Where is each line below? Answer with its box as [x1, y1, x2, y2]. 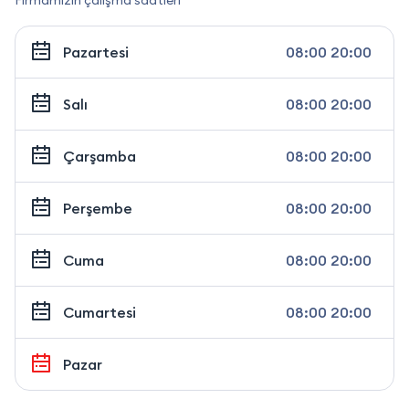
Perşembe [63, 198, 132, 217]
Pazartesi [63, 42, 129, 61]
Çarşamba [63, 146, 136, 165]
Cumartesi [63, 302, 136, 321]
